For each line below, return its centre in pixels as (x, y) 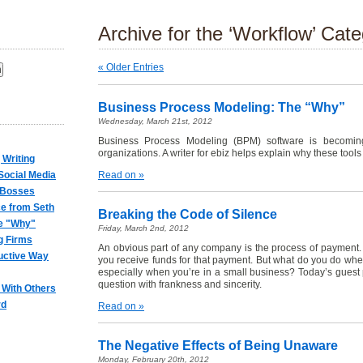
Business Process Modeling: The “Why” (222, 107)
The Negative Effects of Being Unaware (218, 346)
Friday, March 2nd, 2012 (143, 228)
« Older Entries (131, 67)
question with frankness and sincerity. (180, 284)
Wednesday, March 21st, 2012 (155, 121)
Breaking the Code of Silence (188, 214)
